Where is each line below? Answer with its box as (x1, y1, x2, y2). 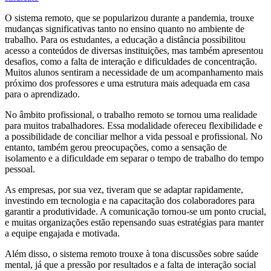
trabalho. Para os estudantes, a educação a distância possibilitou (5, 34, 246, 45)
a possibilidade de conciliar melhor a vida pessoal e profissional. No (5, 131, 263, 142)
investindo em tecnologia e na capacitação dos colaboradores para (5, 195, 255, 206)
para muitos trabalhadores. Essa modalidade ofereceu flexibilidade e (5, 120, 263, 131)
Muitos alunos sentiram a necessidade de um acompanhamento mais (5, 67, 263, 78)
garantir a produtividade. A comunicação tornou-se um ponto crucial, (5, 206, 266, 217)
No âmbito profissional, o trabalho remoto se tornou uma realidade (5, 109, 257, 120)
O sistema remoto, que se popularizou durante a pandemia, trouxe (5, 13, 254, 24)
